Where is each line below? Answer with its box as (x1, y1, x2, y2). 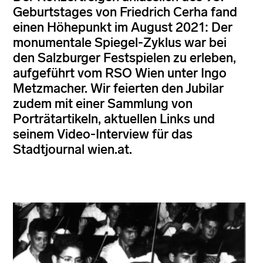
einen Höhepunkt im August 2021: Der (13, 19, 232, 35)
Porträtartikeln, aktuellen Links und (13, 110, 215, 127)
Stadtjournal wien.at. (13, 141, 132, 157)
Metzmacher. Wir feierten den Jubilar (13, 80, 224, 96)
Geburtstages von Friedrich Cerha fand (13, 4, 237, 20)
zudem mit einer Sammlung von (13, 95, 193, 112)
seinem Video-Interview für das (13, 126, 193, 142)
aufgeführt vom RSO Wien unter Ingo (13, 65, 227, 81)
